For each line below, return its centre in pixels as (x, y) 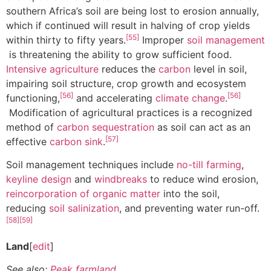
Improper (163, 40)
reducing (28, 208)
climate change (190, 98)
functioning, (33, 98)
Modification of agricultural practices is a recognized (129, 113)
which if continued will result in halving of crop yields (128, 26)
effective (28, 142)
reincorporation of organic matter (83, 194)
